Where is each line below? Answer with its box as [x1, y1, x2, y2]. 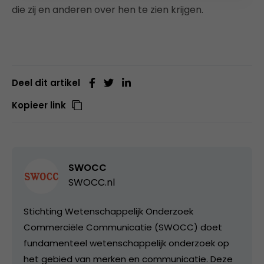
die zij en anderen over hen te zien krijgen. [12, 3, 203, 16]
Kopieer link [12, 99, 66, 111]
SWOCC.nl [68, 176, 115, 189]
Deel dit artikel [12, 77, 80, 89]
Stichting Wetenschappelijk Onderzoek [24, 205, 193, 217]
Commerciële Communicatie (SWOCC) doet [24, 221, 222, 233]
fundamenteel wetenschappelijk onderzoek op [24, 237, 229, 249]
